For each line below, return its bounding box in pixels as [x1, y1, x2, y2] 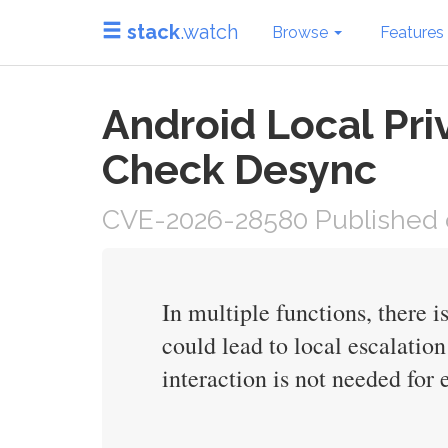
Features [380, 22, 444, 42]
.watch [180, 19, 238, 44]
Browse [272, 22, 332, 42]
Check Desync [102, 145, 377, 194]
